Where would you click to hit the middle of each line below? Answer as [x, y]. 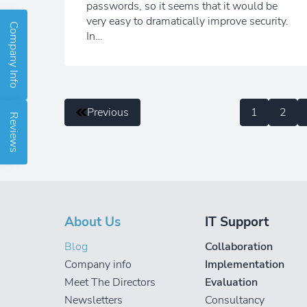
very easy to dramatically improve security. [188, 22]
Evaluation [232, 283]
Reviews [14, 132]
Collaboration [239, 247]
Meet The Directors [110, 283]
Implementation [245, 265]
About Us [93, 222]
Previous [108, 113]
